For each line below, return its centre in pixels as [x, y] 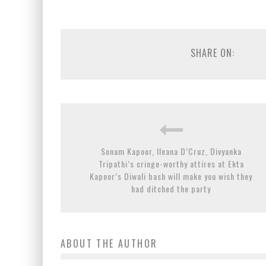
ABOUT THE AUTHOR [109, 243]
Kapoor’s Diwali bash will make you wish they [171, 176]
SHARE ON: [212, 53]
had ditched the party [171, 188]
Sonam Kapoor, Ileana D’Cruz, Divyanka [171, 151]
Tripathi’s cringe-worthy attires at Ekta [171, 163]
